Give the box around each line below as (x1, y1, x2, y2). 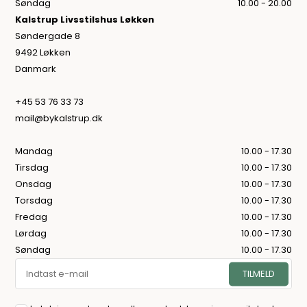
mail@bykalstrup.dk (15, 112, 103, 125)
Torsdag (15, 194, 53, 208)
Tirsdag (15, 161, 49, 175)
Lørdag (15, 227, 47, 241)
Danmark (15, 62, 57, 76)
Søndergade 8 (15, 29, 81, 43)
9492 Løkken (15, 46, 71, 60)
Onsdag (15, 177, 52, 191)
